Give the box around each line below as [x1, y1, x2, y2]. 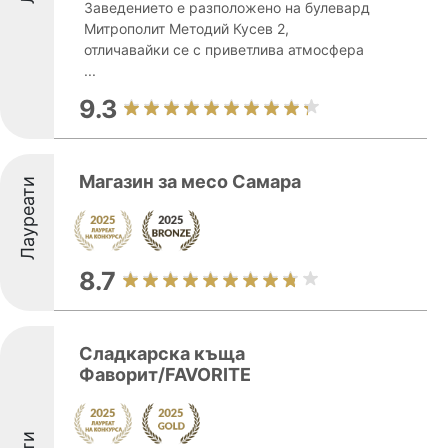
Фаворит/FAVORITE [79, 364, 251, 385]
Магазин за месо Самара [79, 171, 301, 192]
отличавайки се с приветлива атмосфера [84, 41, 364, 58]
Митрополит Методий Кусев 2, [84, 20, 289, 37]
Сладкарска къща [79, 343, 245, 364]
